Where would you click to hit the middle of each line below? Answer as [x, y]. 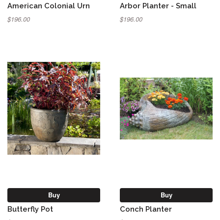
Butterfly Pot [30, 209]
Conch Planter [146, 209]
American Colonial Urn [49, 6]
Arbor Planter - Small [158, 6]
